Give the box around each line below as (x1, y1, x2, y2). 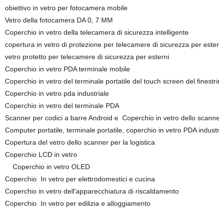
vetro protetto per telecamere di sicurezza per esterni (4, 53, 169, 61)
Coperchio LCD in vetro (4, 151, 77, 158)
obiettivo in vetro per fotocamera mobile (4, 4, 128, 12)
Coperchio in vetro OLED (4, 163, 90, 171)
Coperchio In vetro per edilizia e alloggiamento (4, 199, 151, 207)
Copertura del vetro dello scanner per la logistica (4, 138, 155, 146)
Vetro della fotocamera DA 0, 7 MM (4, 16, 113, 24)
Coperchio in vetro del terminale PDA (4, 102, 119, 109)
